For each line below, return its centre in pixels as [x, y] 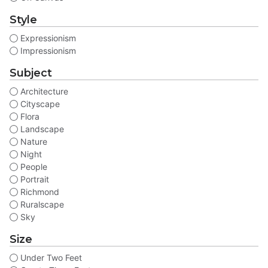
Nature [33, 142]
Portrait [33, 179]
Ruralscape [41, 205]
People [33, 167]
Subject [31, 73]
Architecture [43, 92]
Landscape [41, 129]
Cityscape [39, 104]
